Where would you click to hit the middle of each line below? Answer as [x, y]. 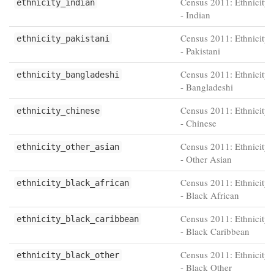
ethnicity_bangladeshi [68, 75]
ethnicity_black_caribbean [78, 219]
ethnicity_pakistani [63, 39]
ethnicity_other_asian [68, 147]
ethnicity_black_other [68, 255]
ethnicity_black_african [73, 183]
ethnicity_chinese [58, 111]
